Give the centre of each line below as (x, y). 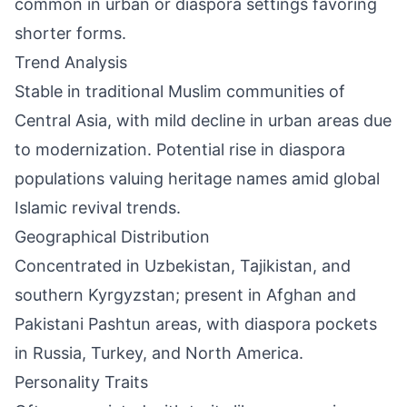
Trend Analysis (71, 62)
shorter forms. (70, 33)
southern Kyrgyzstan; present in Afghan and (185, 295)
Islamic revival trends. (98, 208)
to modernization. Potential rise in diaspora (180, 149)
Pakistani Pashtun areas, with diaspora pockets (196, 324)
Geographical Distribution (112, 237)
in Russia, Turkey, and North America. (159, 353)
